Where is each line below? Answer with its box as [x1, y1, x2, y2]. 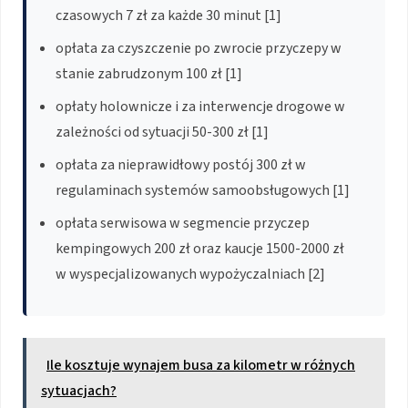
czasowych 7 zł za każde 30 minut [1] [56, 5, 281, 26]
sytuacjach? [41, 381, 117, 402]
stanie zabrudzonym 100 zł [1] [56, 64, 242, 85]
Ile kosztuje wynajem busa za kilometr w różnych [46, 355, 355, 376]
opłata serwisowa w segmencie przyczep [56, 213, 310, 234]
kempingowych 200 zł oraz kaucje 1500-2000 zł [56, 239, 344, 260]
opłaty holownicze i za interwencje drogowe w [56, 97, 345, 117]
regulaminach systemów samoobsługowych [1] [56, 180, 350, 201]
